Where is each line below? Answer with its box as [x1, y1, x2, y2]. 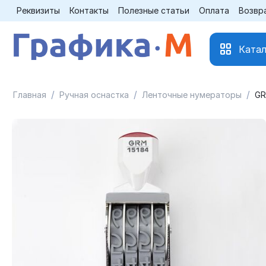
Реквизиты [17, 5, 60, 15]
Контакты [69, 5, 109, 15]
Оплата [199, 5, 229, 15]
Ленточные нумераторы [142, 90, 242, 100]
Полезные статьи [118, 5, 189, 15]
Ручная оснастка [59, 90, 129, 100]
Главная [13, 90, 46, 100]
